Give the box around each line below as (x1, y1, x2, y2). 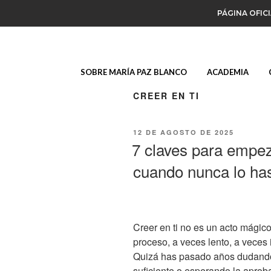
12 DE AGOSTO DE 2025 (133, 127, 234, 137)
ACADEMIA (206, 67, 249, 77)
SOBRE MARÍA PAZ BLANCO (80, 67, 187, 77)
